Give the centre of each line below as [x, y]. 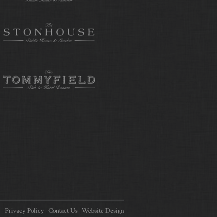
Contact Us [63, 211]
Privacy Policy [24, 211]
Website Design [103, 211]
